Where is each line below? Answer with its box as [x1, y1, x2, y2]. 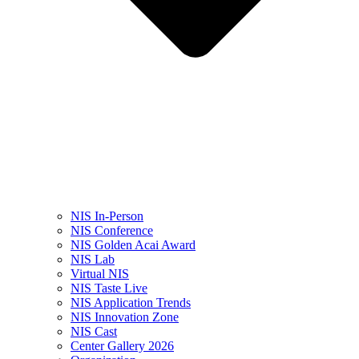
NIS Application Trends [71, 296, 191, 310]
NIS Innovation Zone [71, 310, 179, 325]
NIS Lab [71, 252, 115, 267]
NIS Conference [71, 224, 153, 238]
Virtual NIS [71, 267, 129, 281]
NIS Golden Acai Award [71, 238, 196, 252]
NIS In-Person [71, 209, 143, 224]
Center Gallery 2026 [71, 339, 174, 353]
